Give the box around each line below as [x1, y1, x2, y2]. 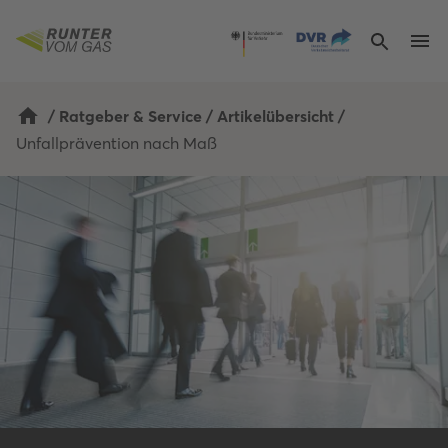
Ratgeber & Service [59, 106, 202, 127]
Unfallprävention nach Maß [16, 133, 217, 154]
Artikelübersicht [217, 106, 334, 127]
